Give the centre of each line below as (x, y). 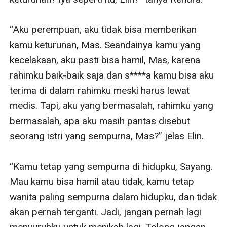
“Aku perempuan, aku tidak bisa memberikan (103, 29)
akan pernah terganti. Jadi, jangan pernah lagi (106, 212)
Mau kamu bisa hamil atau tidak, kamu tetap (102, 181)
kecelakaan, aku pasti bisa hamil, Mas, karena (105, 60)
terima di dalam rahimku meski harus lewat (100, 90)
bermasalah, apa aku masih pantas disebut (100, 121)
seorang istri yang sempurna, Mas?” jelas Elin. (107, 136)
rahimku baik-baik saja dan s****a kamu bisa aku (112, 75)
